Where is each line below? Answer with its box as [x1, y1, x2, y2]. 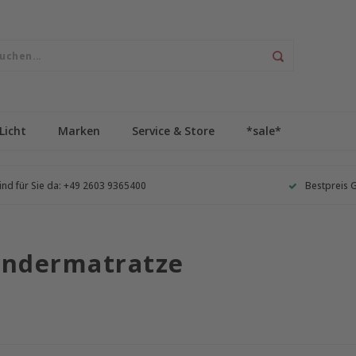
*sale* [246, 122, 281, 138]
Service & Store [132, 122, 215, 138]
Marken [58, 122, 100, 138]
